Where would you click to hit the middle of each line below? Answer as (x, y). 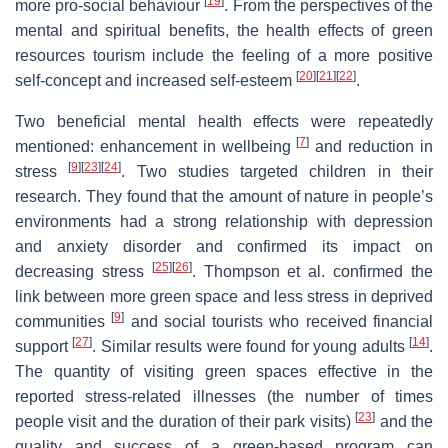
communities (63, 321)
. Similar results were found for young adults (251, 346)
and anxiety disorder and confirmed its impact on (224, 246)
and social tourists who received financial (279, 321)
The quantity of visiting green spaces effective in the (224, 371)
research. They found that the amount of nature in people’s (224, 196)
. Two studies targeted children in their (277, 171)
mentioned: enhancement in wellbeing (156, 146)
